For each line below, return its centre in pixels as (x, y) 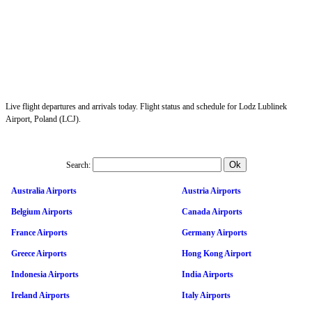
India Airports (208, 274)
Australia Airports (44, 190)
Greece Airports (39, 253)
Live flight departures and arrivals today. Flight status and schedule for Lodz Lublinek (146, 106)
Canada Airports (212, 211)
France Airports (39, 232)
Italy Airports (206, 295)
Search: (78, 165)
